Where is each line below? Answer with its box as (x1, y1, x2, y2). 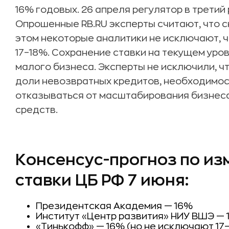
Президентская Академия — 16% (36, 201, 193, 211)
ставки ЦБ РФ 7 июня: (15, 173, 189, 188)
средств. (15, 105, 58, 114)
